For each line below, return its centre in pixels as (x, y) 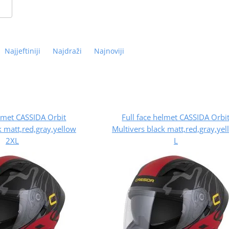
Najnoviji (109, 51)
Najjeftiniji (22, 51)
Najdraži (67, 51)
